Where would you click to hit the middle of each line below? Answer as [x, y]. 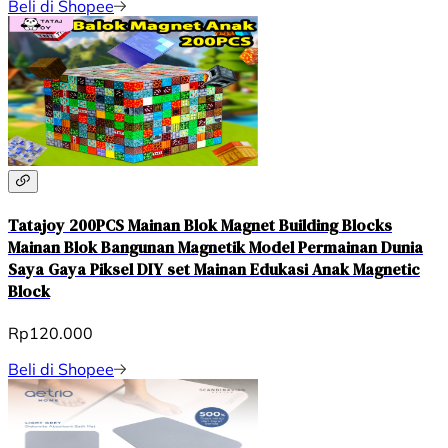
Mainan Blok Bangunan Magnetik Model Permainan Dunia [215, 246]
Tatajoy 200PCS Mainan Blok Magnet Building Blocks [200, 224]
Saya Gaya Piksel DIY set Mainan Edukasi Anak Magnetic [214, 268]
